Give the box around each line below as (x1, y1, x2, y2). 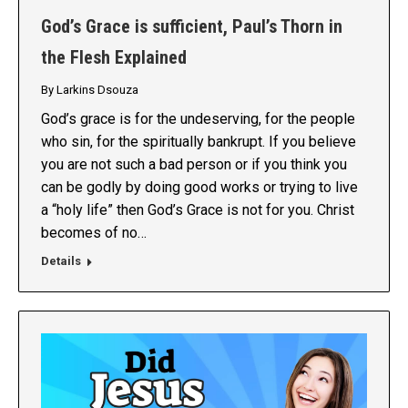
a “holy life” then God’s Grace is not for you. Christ (41, 201, 354, 219)
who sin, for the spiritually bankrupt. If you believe (41, 133, 356, 151)
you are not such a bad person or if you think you (41, 156, 347, 174)
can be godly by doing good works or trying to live (41, 178, 358, 197)
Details (41, 254, 81, 269)
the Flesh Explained (41, 46, 187, 69)
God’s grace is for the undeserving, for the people (41, 110, 355, 128)
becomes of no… (41, 224, 147, 242)
